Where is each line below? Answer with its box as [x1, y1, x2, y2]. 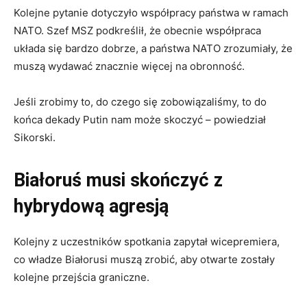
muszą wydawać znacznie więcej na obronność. [14, 60, 245, 73]
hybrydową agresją [14, 195, 169, 218]
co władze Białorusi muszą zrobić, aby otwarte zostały [14, 253, 275, 267]
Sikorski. [14, 131, 56, 145]
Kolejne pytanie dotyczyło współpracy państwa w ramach [14, 6, 288, 20]
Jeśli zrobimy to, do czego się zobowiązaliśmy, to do [14, 95, 267, 109]
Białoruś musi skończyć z [14, 169, 223, 192]
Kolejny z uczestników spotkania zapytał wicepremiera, [14, 235, 280, 249]
